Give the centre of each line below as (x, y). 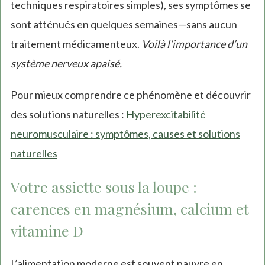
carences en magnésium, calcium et (130, 209)
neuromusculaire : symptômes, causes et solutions (125, 134)
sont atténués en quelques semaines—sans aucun (124, 25)
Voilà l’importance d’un (194, 44)
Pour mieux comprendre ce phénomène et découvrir (130, 95)
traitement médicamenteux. (76, 44)
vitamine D (47, 231)
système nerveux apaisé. (66, 64)
